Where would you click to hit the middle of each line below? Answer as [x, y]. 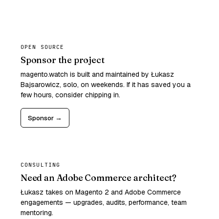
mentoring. [37, 213]
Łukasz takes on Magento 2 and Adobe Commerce [101, 192]
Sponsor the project [63, 60]
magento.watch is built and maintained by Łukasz [97, 74]
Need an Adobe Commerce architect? [99, 178]
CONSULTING [40, 165]
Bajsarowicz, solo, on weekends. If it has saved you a [106, 85]
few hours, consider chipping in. [70, 95]
